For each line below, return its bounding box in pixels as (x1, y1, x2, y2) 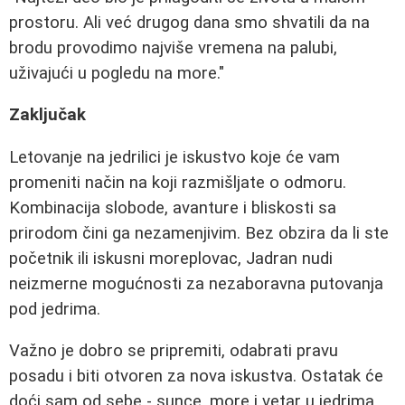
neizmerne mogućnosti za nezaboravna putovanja (9, 273, 383, 294)
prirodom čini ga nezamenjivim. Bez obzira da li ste (9, 222, 389, 243)
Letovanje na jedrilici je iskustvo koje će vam (9, 146, 340, 167)
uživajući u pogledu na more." (9, 62, 224, 83)
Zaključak (9, 105, 86, 126)
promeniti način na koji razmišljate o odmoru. (9, 172, 346, 193)
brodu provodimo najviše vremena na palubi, (9, 37, 337, 58)
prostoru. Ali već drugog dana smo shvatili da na (9, 12, 370, 33)
